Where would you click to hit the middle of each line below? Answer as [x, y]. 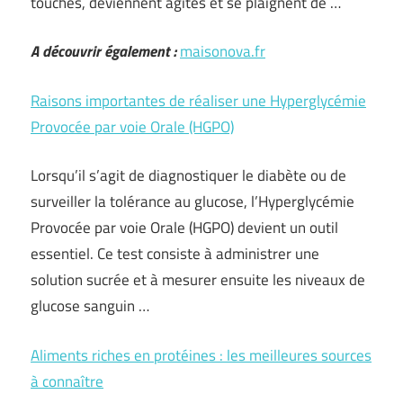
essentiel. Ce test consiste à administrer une [175, 254]
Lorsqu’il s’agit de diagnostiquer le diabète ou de [188, 175]
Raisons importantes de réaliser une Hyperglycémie [198, 100]
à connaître [67, 381]
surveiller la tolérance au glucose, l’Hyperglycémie [193, 201]
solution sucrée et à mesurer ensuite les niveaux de [198, 280]
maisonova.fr [223, 51]
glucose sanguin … [90, 306]
